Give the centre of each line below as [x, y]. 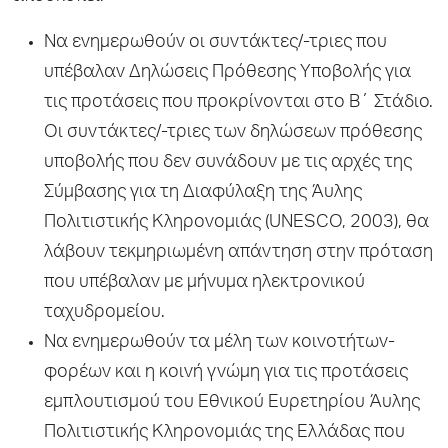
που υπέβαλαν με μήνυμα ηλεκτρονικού [204, 282]
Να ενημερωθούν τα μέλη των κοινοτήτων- [219, 342]
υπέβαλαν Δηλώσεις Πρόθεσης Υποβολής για [227, 72]
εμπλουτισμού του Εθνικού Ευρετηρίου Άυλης [232, 402]
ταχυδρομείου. [104, 312]
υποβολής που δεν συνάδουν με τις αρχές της [228, 162]
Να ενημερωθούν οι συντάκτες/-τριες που [215, 42]
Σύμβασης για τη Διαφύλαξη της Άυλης [203, 192]
